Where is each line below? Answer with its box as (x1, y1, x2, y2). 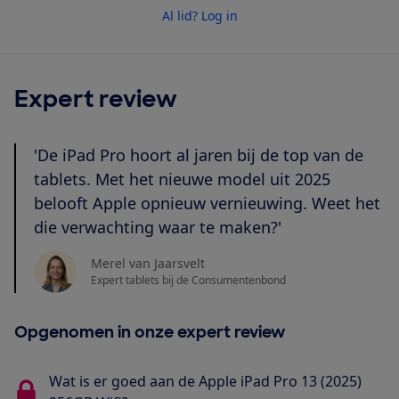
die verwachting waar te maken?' (34, 216, 281, 238)
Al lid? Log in (161, 6, 238, 24)
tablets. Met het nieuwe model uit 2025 (34, 167, 330, 190)
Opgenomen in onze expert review (14, 321, 285, 343)
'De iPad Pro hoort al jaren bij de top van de (34, 143, 363, 166)
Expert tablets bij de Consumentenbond (91, 273, 286, 289)
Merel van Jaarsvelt (91, 255, 205, 273)
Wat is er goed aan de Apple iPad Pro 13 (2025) (49, 370, 362, 391)
